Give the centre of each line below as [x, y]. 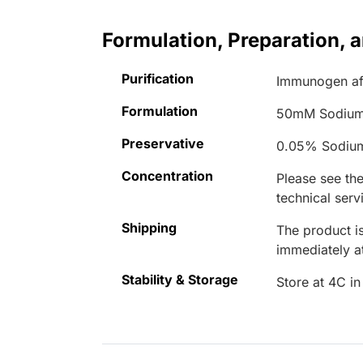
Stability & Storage [180, 280]
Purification [158, 79]
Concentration [167, 176]
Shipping [149, 228]
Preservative [163, 144]
